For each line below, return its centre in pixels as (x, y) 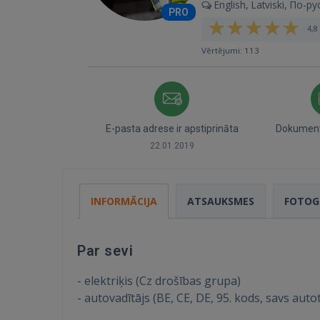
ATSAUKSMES (221, 201)
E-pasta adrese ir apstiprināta (172, 129)
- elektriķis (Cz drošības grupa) (159, 281)
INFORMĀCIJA (124, 201)
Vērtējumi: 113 (230, 50)
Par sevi (105, 251)
